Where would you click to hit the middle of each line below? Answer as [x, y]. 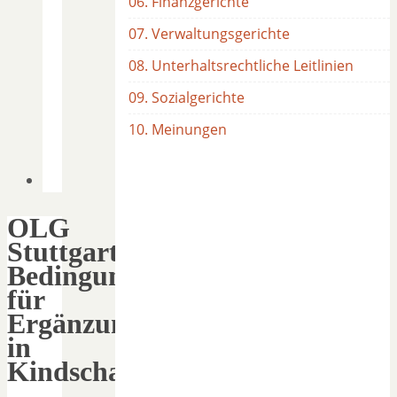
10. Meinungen [178, 129]
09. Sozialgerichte [187, 97]
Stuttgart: [68, 251]
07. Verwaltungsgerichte [209, 34]
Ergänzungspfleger [121, 323]
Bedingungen [87, 275]
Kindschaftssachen [121, 371]
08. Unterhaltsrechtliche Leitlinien [241, 66]
